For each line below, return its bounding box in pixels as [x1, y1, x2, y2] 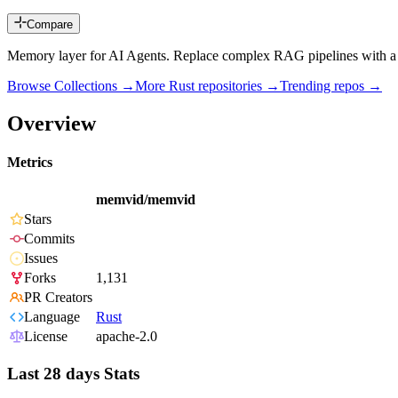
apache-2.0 [96, 329, 157, 345]
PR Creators [24, 290, 92, 306]
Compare [27, 18, 73, 32]
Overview [7, 111, 96, 135]
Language [24, 309, 80, 325]
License [24, 329, 68, 345]
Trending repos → [280, 78, 382, 94]
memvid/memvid [96, 192, 195, 208]
